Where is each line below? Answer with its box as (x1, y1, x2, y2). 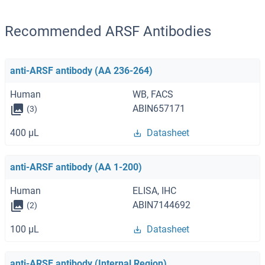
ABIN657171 (132, 103, 185, 115)
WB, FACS (132, 89, 173, 101)
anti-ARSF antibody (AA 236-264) (10, 65, 153, 77)
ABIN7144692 (132, 199, 190, 211)
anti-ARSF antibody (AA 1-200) (10, 161, 142, 173)
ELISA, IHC (132, 185, 176, 196)
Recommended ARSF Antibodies (5, 23, 211, 40)
